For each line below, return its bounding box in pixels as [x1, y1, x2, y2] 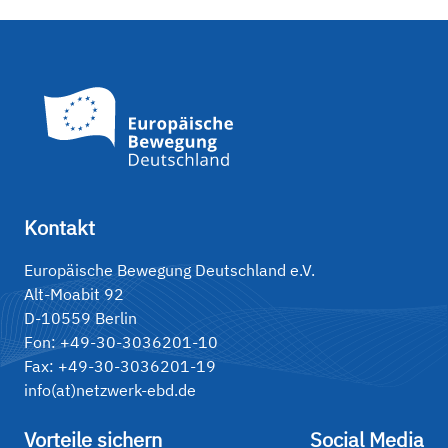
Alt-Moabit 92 [24, 284, 124, 305]
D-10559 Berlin [24, 308, 137, 329]
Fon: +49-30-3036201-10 [24, 332, 218, 353]
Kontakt [24, 214, 95, 242]
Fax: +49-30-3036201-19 [24, 356, 216, 377]
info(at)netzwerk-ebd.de [24, 380, 196, 401]
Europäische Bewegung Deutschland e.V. [24, 260, 315, 281]
